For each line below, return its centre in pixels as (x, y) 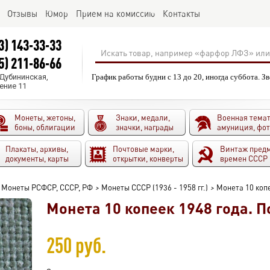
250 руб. (77, 245)
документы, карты (37, 159)
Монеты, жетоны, (45, 118)
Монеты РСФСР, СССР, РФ (47, 187)
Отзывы (22, 14)
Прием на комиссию (115, 14)
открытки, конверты (148, 159)
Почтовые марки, (143, 149)
